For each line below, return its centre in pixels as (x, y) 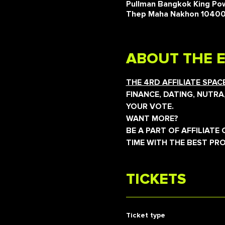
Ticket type (145, 215)
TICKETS (156, 179)
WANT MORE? (152, 119)
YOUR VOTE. (150, 106)
